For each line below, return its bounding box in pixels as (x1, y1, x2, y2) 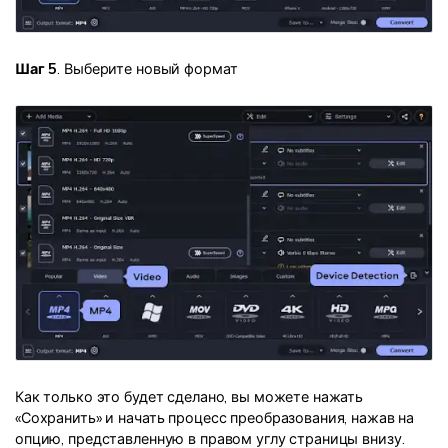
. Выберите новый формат (57, 59, 238, 78)
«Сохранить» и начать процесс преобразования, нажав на (15, 408, 415, 427)
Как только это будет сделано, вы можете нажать (15, 387, 364, 406)
